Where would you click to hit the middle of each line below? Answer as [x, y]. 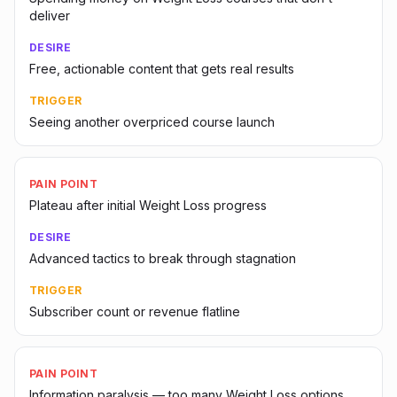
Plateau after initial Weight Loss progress [148, 205]
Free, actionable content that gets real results [162, 69]
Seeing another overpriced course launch [152, 122]
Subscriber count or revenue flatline [135, 311]
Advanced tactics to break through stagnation [163, 258]
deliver [50, 16]
